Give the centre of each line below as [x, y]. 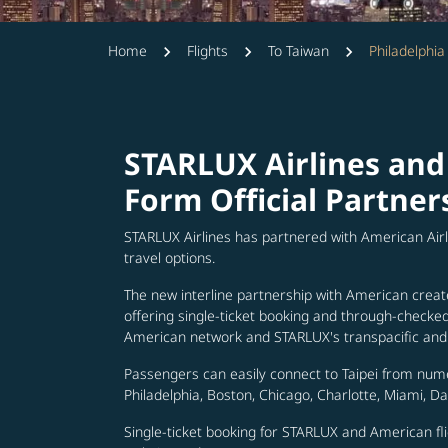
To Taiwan [298, 50]
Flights [207, 50]
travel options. [169, 257]
